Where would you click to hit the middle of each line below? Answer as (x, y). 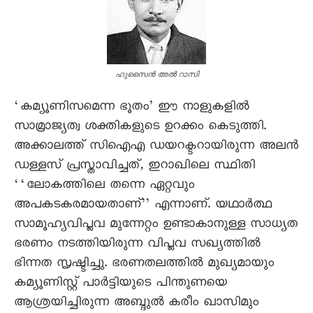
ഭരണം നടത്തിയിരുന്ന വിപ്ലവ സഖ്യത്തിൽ (137, 245)
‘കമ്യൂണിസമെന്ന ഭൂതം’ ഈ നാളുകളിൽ (131, 108)
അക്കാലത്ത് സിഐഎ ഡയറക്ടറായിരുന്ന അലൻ (156, 147)
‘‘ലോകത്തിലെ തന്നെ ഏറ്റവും (104, 187)
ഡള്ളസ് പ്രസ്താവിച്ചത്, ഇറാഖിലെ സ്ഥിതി (134, 167)
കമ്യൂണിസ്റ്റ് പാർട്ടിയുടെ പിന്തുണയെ (121, 284)
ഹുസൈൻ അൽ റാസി (156, 74)
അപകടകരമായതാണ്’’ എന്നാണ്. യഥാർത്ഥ (143, 206)
